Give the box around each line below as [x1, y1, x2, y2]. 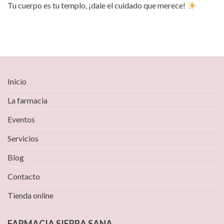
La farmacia [7, 95, 47, 105]
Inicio [7, 76, 26, 86]
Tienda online [7, 190, 53, 200]
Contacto [7, 171, 40, 181]
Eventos [7, 114, 35, 124]
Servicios [7, 133, 38, 143]
